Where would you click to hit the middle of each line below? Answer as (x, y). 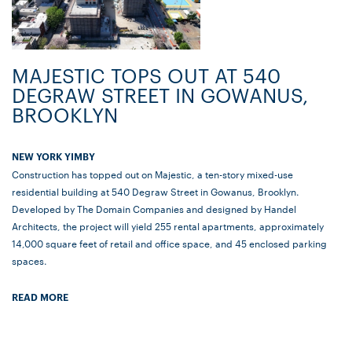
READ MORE (40, 297)
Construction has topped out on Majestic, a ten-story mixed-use (152, 174)
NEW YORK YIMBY (53, 156)
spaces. (29, 260)
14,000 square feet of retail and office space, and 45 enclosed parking (169, 243)
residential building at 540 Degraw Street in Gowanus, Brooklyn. (156, 191)
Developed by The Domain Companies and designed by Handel (154, 209)
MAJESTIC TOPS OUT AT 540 (146, 75)
